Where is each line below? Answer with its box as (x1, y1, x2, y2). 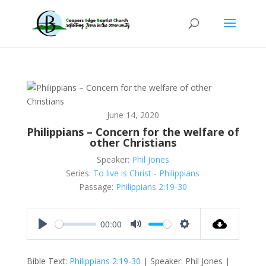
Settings (185, 230, 216, 242)
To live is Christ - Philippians (93, 167, 200, 179)
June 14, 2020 (106, 109, 159, 121)
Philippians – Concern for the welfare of (26, 125, 239, 139)
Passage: (78, 181, 113, 192)
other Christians (89, 135, 176, 150)
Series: (66, 167, 91, 179)
